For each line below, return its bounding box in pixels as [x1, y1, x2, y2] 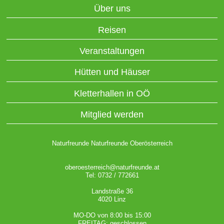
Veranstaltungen [79, 45, 144, 56]
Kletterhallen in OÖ [74, 88, 150, 98]
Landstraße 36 [91, 187, 133, 195]
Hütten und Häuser [74, 67, 150, 77]
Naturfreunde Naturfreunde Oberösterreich [51, 139, 172, 147]
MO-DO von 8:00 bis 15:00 [73, 211, 151, 219]
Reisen [98, 24, 126, 35]
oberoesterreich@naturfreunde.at [64, 163, 159, 171]
